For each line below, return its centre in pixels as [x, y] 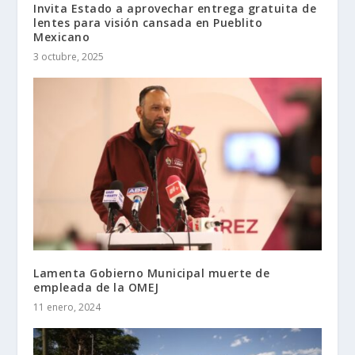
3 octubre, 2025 [69, 56]
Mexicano [62, 36]
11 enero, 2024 [67, 307]
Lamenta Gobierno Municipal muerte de [152, 273]
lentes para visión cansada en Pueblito [148, 22]
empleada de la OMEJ [96, 287]
